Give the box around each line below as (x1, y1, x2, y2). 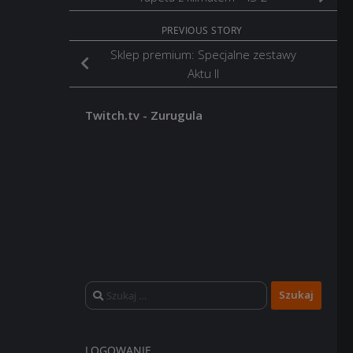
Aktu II (188, 65, 219, 81)
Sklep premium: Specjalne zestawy (110, 46, 296, 62)
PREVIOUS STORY (161, 23, 246, 37)
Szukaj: (84, 281, 121, 298)
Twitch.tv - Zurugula (85, 106, 203, 123)
